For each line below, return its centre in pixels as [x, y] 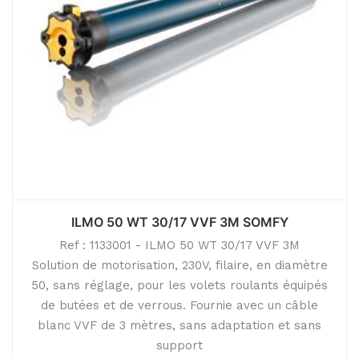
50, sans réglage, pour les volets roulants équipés [179, 285]
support [179, 345]
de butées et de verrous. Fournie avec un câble [179, 305]
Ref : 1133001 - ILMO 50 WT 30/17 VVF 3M [179, 245]
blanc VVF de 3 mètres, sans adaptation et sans [179, 325]
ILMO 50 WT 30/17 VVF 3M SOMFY [179, 222]
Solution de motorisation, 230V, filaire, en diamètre [179, 265]
